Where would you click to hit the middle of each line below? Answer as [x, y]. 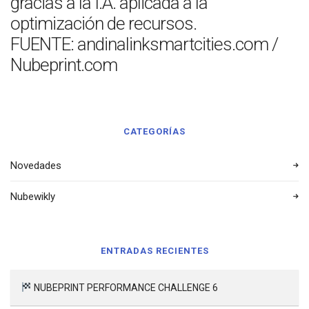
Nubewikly [33, 197]
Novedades [36, 166]
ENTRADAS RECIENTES [154, 251]
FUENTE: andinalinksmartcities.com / [144, 44]
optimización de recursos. [103, 23]
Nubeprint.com [64, 65]
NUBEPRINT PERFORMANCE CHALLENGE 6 [124, 288]
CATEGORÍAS [154, 131]
